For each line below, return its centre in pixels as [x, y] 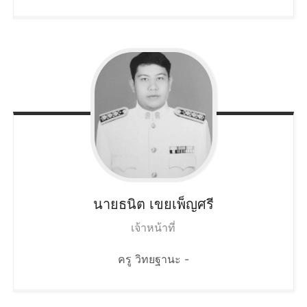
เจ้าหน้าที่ [153, 227]
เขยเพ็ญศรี [181, 204]
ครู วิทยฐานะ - [153, 259]
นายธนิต [119, 204]
